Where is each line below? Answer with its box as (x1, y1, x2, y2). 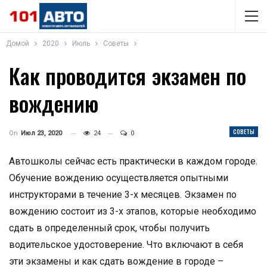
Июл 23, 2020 (21, 129, 62, 137)
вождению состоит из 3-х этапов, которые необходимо (9, 206, 256, 217)
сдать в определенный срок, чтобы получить (9, 222, 210, 234)
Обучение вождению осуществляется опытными (9, 172, 228, 184)
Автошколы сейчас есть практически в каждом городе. (9, 156, 257, 167)
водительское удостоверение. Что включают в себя (9, 239, 243, 250)
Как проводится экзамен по (9, 60, 246, 91)
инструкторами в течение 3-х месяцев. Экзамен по (9, 189, 237, 200)
